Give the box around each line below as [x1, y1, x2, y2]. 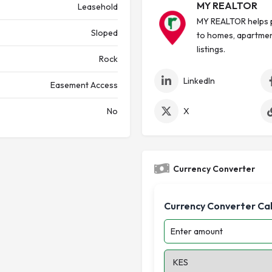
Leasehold [78, 1, 118, 12]
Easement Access [50, 80, 118, 90]
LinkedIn [183, 75, 215, 86]
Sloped [91, 27, 118, 38]
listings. [197, 44, 225, 55]
